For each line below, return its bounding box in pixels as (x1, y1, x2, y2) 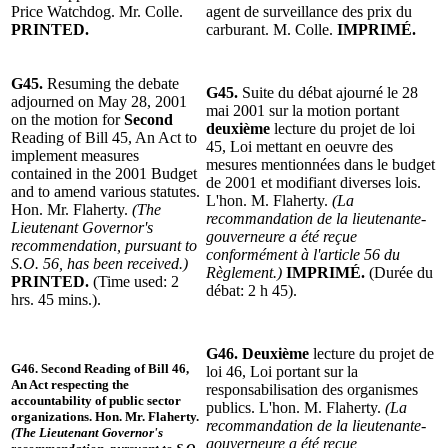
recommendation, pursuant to (11, 236, 197, 254)
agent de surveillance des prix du (206, 2, 412, 20)
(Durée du (365, 263, 433, 281)
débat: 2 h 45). (206, 281, 297, 299)
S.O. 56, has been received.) (11, 254, 188, 272)
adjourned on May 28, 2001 (11, 92, 187, 110)
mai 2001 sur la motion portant (206, 101, 399, 119)
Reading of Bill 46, (81, 360, 189, 376)
